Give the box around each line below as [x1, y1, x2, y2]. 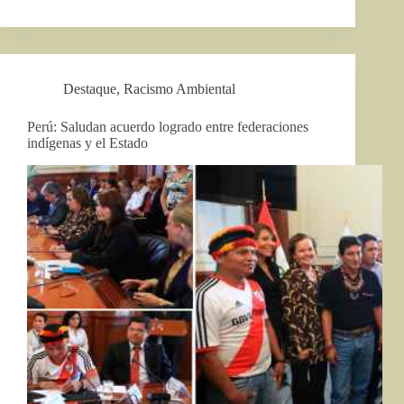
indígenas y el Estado [27, 135, 148, 151]
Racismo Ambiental [124, 81, 235, 97]
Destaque [63, 81, 116, 97]
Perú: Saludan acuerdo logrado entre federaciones [27, 119, 308, 135]
